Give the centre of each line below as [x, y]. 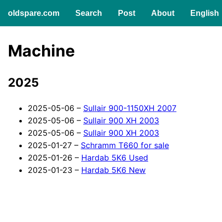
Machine [41, 51]
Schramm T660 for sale [125, 145]
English [205, 13]
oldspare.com [34, 13]
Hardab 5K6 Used [115, 157]
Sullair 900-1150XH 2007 [130, 108]
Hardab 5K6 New [113, 170]
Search [89, 13]
